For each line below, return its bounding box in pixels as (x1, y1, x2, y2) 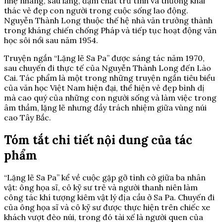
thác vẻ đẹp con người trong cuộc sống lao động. (4, 5, 188, 15)
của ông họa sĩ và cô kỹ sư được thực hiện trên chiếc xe (4, 202, 210, 213)
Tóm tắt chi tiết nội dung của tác (4, 132, 192, 148)
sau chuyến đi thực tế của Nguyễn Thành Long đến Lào (4, 62, 211, 73)
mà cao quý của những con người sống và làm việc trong (4, 92, 217, 103)
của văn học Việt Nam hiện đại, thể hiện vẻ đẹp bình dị (4, 82, 205, 93)
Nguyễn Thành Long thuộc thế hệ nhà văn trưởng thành (4, 15, 213, 25)
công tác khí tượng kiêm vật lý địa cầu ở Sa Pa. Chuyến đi (4, 192, 215, 203)
